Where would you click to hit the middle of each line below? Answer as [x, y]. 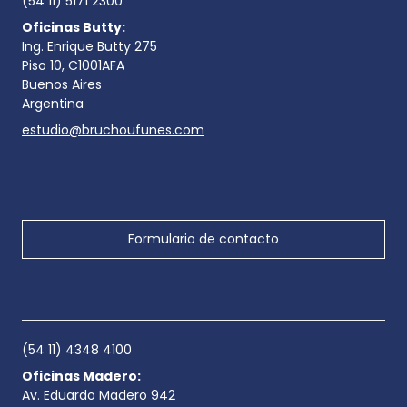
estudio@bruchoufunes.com [113, 129]
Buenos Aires [62, 84]
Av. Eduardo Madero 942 [99, 395]
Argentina [53, 103]
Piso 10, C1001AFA [73, 65]
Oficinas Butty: [74, 27]
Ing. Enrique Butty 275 [89, 46]
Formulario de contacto [203, 238]
